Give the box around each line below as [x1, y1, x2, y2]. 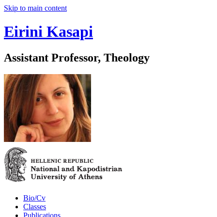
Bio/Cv [23, 193, 46, 202]
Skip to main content [4, 4, 67, 12]
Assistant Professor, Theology [4, 51, 150, 64]
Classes [23, 202, 46, 211]
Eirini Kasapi [4, 23, 93, 41]
